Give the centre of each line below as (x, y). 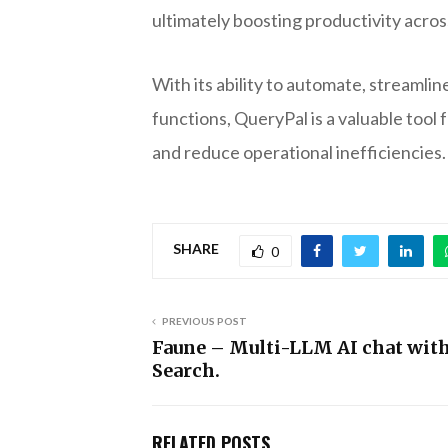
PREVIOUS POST (204, 320)
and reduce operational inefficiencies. (299, 151)
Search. (186, 370)
